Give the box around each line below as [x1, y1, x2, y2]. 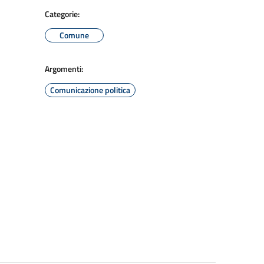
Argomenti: [45, 62, 83, 75]
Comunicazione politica [50, 84, 130, 96]
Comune [60, 29, 89, 41]
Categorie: [45, 8, 80, 20]
